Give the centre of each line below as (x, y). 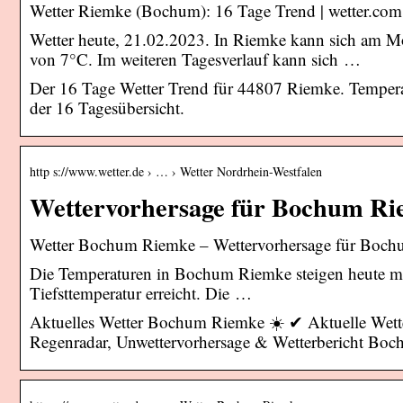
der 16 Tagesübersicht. (107, 107)
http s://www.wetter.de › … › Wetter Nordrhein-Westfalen (176, 171)
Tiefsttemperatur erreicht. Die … (141, 292)
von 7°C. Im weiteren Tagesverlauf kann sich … (195, 58)
